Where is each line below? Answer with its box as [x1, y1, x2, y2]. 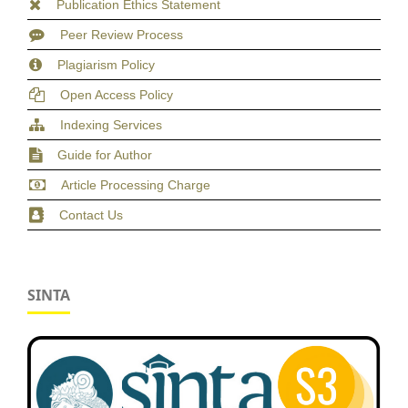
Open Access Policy [60, 87, 173, 102]
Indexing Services [60, 117, 162, 132]
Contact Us [59, 207, 123, 222]
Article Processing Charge [61, 177, 210, 192]
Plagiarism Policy [57, 56, 155, 72]
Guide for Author [57, 147, 152, 162]
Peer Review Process [60, 26, 183, 42]
